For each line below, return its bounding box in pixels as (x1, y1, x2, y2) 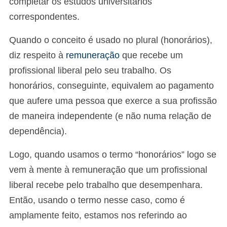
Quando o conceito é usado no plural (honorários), (9, 35, 212, 45)
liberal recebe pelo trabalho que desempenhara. (9, 180, 203, 190)
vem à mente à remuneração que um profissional (9, 165, 207, 175)
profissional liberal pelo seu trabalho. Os (9, 65, 171, 75)
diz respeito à (9, 50, 66, 60)
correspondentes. (9, 12, 80, 22)
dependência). (9, 126, 67, 136)
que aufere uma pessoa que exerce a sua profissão (9, 96, 217, 106)
